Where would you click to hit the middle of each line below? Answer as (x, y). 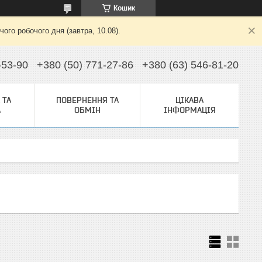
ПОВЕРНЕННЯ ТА (87, 100)
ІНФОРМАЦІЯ (189, 110)
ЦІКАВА (189, 100)
